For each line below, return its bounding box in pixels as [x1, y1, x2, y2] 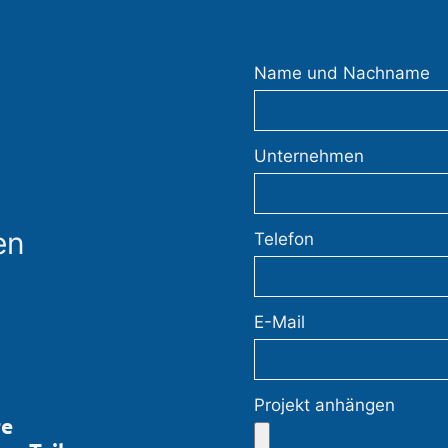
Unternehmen [253, 146, 364, 167]
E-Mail [253, 312, 305, 333]
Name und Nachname [253, 63, 430, 84]
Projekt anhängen [253, 395, 395, 416]
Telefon [253, 229, 314, 250]
